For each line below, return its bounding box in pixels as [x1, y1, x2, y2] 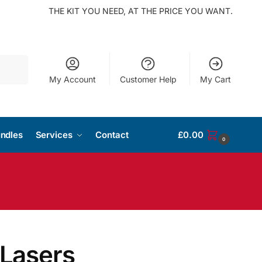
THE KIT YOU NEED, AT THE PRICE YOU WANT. [48, 6, 233, 16]
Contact [95, 129, 129, 140]
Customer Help [119, 74, 177, 84]
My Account [49, 74, 96, 84]
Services [35, 129, 73, 140]
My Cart [200, 74, 232, 84]
